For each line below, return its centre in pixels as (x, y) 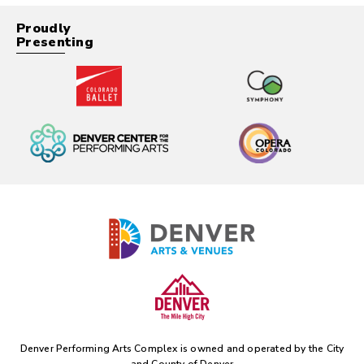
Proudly (44, 28)
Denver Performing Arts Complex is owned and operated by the (173, 349)
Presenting (55, 42)
